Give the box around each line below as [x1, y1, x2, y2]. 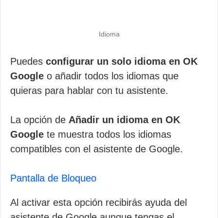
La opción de [10, 114, 69, 125]
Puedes [10, 56, 46, 67]
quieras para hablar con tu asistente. [10, 85, 168, 96]
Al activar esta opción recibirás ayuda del [10, 197, 187, 208]
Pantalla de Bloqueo [10, 173, 96, 183]
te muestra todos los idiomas [44, 129, 171, 140]
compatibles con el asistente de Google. [10, 144, 183, 154]
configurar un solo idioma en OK [46, 56, 198, 67]
